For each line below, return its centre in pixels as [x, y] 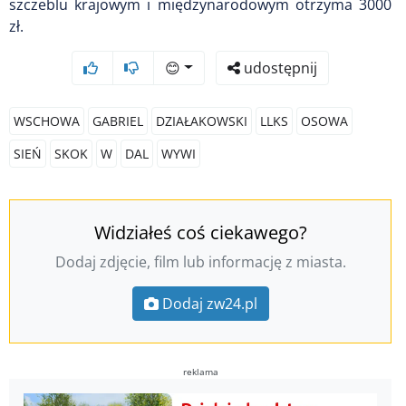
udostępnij [278, 68]
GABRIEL [118, 121]
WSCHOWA [47, 121]
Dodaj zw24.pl [209, 303]
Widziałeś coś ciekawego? [200, 232]
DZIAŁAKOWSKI [202, 121]
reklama [200, 371]
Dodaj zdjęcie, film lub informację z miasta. [200, 261]
